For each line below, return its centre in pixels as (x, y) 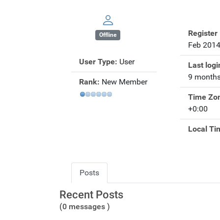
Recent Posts (91, 195)
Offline (108, 35)
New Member (124, 82)
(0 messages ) (85, 207)
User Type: (98, 62)
